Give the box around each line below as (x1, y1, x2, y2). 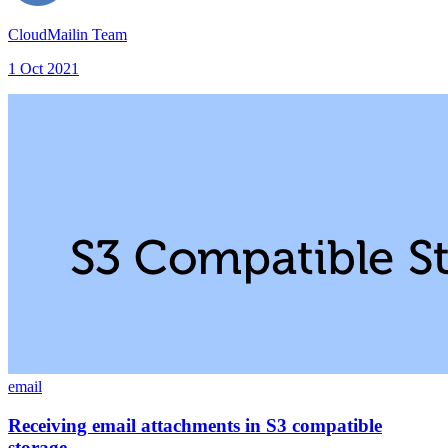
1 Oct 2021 (8, 59, 79, 77)
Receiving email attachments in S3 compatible (8, 414, 382, 436)
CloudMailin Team (8, 25, 127, 43)
